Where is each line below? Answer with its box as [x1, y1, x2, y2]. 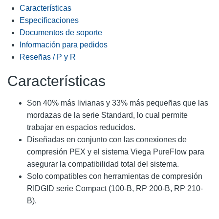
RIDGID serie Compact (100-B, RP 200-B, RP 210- [27, 184, 203, 193]
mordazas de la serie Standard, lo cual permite [27, 110, 188, 119]
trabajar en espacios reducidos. [27, 123, 135, 131]
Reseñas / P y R [20, 52, 76, 61]
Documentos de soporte [20, 28, 102, 37]
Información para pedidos [20, 40, 108, 49]
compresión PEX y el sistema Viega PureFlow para [27, 147, 204, 156]
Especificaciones [20, 16, 79, 24]
